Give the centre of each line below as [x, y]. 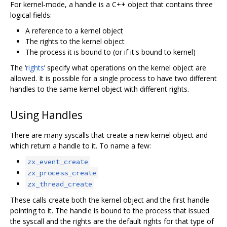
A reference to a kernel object [74, 30]
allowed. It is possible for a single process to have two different [113, 78]
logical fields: [31, 15]
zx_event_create [58, 162]
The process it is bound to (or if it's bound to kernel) [110, 52]
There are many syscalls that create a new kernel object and [109, 135]
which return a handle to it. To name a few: [81, 146]
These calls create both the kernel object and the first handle [110, 200]
